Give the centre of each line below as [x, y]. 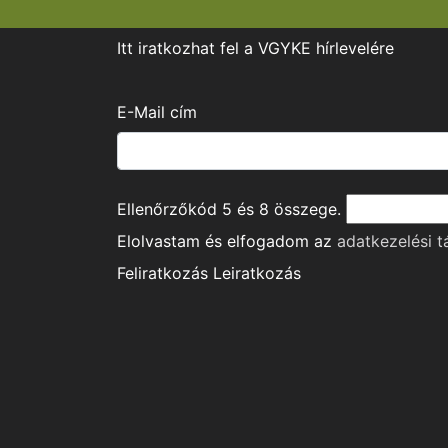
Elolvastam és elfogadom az [227, 241]
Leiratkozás [257, 273]
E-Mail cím [157, 112]
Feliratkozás [162, 273]
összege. [305, 209]
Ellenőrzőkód [169, 209]
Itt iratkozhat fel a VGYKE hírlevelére [255, 48]
